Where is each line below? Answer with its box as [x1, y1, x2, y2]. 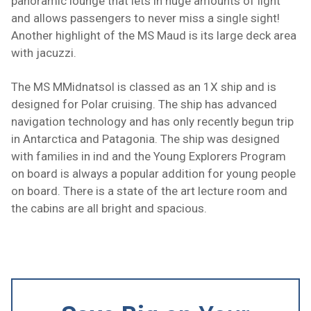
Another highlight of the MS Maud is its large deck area [11, 28, 296, 43]
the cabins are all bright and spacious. [11, 201, 207, 216]
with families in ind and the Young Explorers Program [11, 149, 286, 164]
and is [245, 80, 276, 94]
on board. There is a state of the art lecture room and [11, 184, 287, 199]
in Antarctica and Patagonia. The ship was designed [11, 132, 280, 146]
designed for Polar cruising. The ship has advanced [11, 97, 277, 112]
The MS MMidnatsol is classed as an [11, 80, 203, 94]
